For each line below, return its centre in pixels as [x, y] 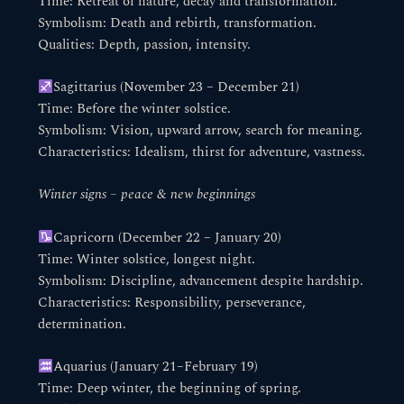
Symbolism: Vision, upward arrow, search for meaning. [201, 131]
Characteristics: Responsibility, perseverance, [172, 303]
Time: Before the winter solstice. [135, 110]
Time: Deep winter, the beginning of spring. [170, 389]
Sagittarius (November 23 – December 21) [177, 88]
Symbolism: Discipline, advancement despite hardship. [201, 281]
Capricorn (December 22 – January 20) [168, 238]
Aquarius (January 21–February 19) [156, 367]
